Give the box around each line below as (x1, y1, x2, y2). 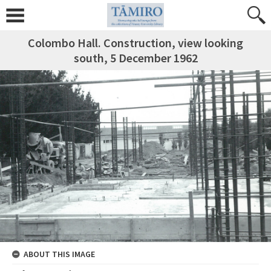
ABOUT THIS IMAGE (24, 249, 95, 260)
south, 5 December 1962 (73, 50, 198, 65)
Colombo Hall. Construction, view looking (28, 35, 243, 50)
